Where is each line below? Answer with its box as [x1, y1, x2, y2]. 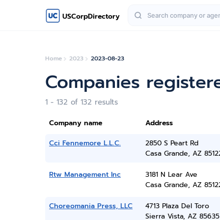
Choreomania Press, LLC [49, 201, 133, 211]
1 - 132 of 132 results [45, 97, 118, 108]
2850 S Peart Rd [145, 138, 198, 148]
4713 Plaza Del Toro [145, 201, 209, 211]
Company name [49, 118, 102, 128]
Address [145, 118, 173, 128]
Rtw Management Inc [49, 169, 121, 180]
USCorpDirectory [62, 11, 120, 22]
